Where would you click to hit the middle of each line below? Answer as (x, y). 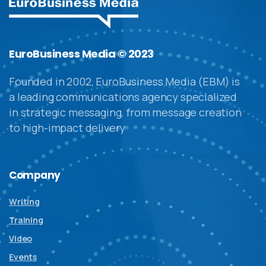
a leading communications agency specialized (123, 96)
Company (35, 175)
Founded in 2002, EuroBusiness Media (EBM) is (124, 81)
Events (23, 256)
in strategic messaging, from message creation (125, 112)
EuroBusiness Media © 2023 (81, 53)
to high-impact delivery (67, 127)
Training (26, 220)
